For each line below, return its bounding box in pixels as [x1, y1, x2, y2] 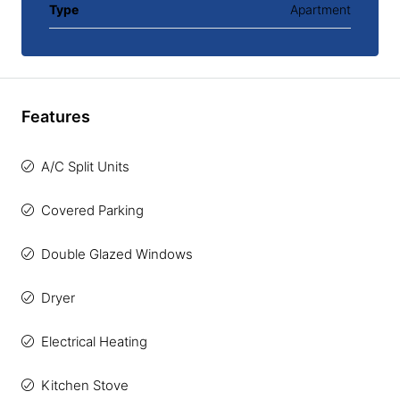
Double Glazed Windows [41, 246, 193, 262]
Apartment [290, 2, 351, 17]
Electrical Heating [41, 333, 147, 350]
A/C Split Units [41, 158, 129, 175]
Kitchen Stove [41, 377, 129, 394]
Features [21, 107, 90, 126]
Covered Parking [41, 202, 144, 219]
